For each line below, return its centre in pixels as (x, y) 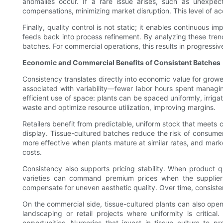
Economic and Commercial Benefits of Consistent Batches (121, 63)
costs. (32, 152)
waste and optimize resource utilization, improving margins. (119, 108)
